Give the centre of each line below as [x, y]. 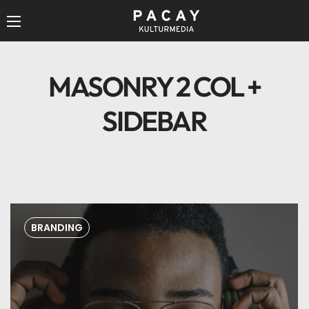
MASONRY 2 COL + [154, 86]
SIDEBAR [154, 121]
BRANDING [57, 228]
